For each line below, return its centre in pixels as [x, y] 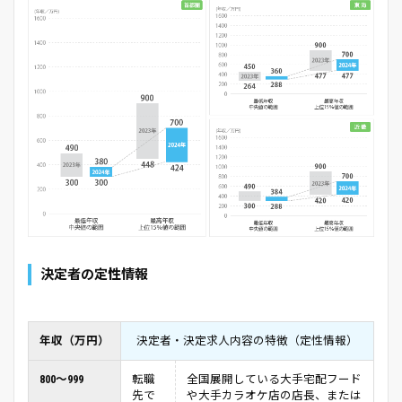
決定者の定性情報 [94, 275]
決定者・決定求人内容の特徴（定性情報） [247, 341]
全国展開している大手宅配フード [274, 380]
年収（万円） [74, 341]
